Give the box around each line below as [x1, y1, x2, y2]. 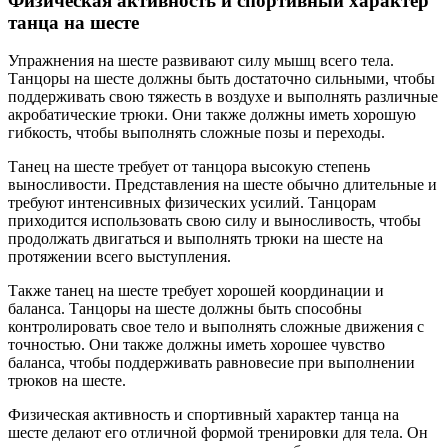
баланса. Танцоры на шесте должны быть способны [8, 300, 362, 318]
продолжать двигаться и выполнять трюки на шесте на [8, 230, 383, 248]
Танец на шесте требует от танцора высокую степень [8, 158, 370, 176]
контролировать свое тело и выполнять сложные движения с [8, 318, 424, 336]
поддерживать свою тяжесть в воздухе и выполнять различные [8, 88, 438, 106]
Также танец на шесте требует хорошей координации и [8, 282, 384, 300]
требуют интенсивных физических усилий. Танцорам [8, 194, 376, 212]
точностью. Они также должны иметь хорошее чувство [8, 336, 385, 354]
